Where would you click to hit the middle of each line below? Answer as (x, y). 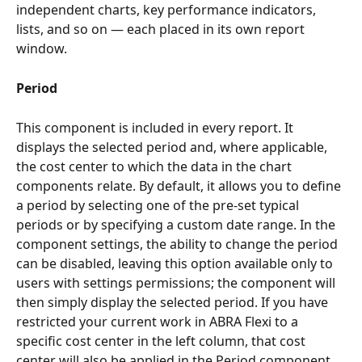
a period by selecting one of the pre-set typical (159, 205)
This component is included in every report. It (156, 127)
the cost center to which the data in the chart (156, 166)
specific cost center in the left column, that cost (162, 341)
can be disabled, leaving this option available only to (176, 263)
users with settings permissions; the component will (177, 282)
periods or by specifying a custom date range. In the (177, 224)
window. (42, 49)
